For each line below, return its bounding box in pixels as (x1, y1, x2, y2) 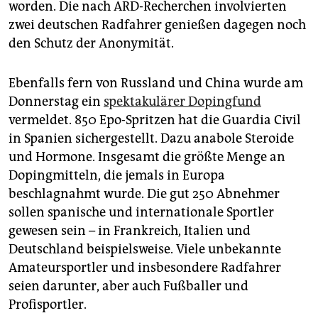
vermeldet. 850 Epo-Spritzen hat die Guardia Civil (9, 112, 301, 128)
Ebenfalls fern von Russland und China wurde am (9, 75, 303, 92)
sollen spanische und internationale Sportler (9, 204, 274, 221)
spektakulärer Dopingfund (104, 94, 261, 110)
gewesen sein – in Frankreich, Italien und (9, 223, 251, 239)
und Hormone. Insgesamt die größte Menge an (9, 149, 285, 165)
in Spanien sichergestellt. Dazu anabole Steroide (9, 131, 294, 147)
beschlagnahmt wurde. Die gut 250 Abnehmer (9, 186, 280, 202)
